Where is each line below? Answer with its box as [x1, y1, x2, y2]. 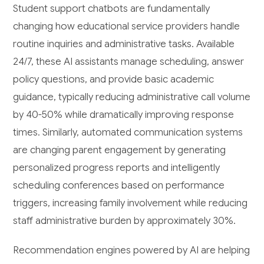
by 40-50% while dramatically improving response [13, 108, 235, 121]
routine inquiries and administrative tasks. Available [13, 37, 235, 50]
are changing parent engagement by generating [13, 143, 226, 156]
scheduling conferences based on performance [13, 179, 225, 192]
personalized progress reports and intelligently [13, 161, 220, 174]
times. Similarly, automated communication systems [13, 126, 243, 138]
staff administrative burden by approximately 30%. [13, 214, 236, 227]
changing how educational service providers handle [13, 19, 240, 32]
